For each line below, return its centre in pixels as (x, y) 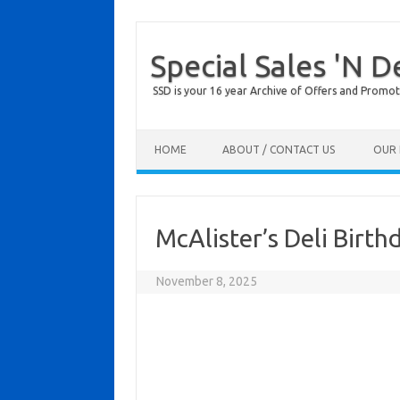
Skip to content (179, 136)
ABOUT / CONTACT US (279, 150)
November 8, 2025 (207, 281)
